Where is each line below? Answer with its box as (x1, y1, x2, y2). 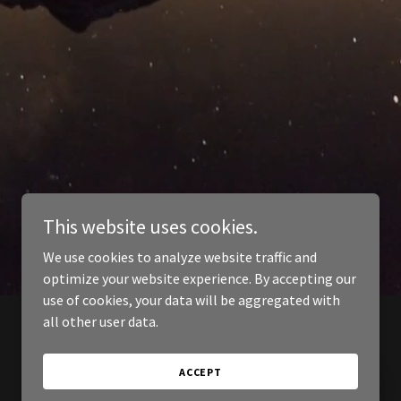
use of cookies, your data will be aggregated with (43, 291, 340, 309)
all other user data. (43, 312, 158, 330)
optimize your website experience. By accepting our (43, 269, 356, 287)
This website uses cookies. (43, 214, 258, 239)
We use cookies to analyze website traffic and (43, 248, 317, 266)
